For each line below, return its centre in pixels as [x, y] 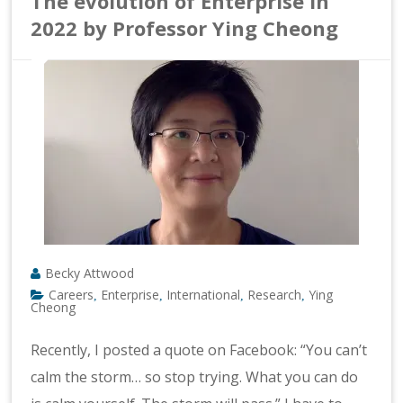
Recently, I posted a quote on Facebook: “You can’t [199, 349]
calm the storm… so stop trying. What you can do [195, 376]
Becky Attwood [90, 273]
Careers [72, 294]
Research [275, 294]
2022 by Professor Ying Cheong [185, 27]
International [204, 294]
